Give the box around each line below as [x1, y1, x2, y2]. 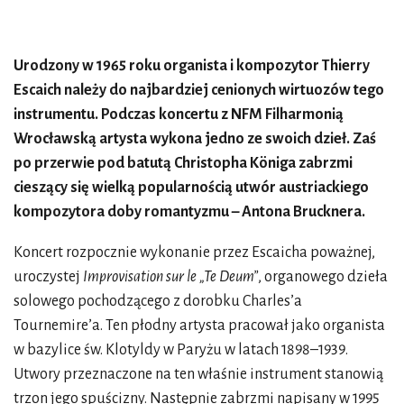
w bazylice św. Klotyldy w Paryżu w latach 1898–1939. [14, 341, 348, 358]
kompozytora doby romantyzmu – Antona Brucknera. [14, 203, 365, 220]
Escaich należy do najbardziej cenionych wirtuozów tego [14, 81, 384, 98]
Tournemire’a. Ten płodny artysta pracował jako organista [14, 317, 385, 334]
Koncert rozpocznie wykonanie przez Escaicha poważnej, [14, 243, 375, 261]
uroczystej [14, 268, 83, 285]
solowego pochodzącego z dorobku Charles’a [14, 292, 302, 309]
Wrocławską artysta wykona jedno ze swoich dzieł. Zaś [14, 130, 376, 147]
